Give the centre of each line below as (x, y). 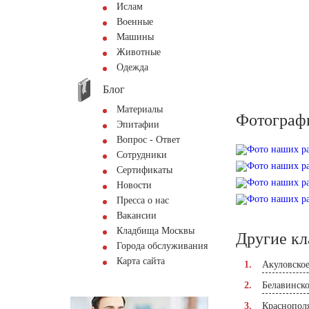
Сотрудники (142, 155)
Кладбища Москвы (156, 231)
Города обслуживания (162, 246)
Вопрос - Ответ (148, 140)
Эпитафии (138, 124)
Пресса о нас (143, 200)
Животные (139, 52)
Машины (135, 37)
